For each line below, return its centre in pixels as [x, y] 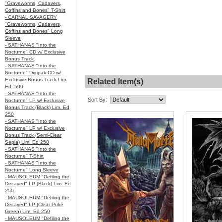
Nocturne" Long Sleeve [32, 170]
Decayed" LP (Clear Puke [34, 204]
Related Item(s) [115, 82]
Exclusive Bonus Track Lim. [36, 80]
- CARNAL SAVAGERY [31, 17]
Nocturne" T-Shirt [24, 156]
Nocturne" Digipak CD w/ [33, 73]
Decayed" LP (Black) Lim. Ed [38, 184]
